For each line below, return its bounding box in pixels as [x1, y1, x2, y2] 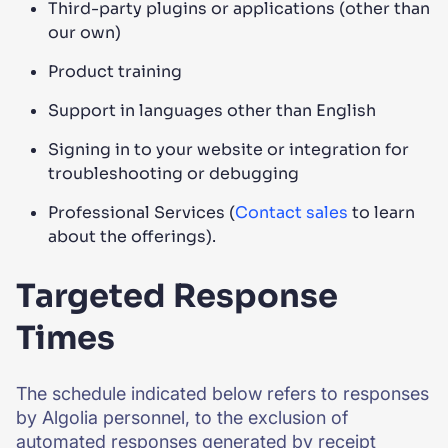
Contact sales [235, 202, 348, 223]
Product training [48, 61, 182, 82]
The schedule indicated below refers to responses [16, 383, 429, 404]
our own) [48, 22, 121, 43]
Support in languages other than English [48, 100, 376, 121]
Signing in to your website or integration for [48, 139, 409, 160]
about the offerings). [48, 226, 216, 247]
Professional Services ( [48, 202, 235, 223]
